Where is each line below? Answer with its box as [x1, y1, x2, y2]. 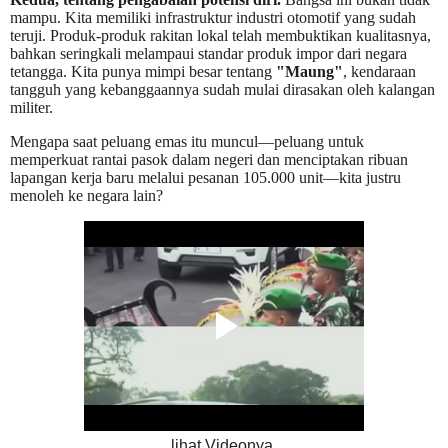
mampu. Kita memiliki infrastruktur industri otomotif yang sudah [10, 9, 416, 27]
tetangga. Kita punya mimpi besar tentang [10, 63, 276, 81]
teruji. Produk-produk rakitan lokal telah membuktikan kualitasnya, [10, 27, 431, 45]
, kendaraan [343, 63, 416, 81]
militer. [10, 99, 53, 117]
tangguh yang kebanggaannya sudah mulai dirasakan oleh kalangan [10, 81, 435, 99]
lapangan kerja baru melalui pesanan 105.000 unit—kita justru [10, 168, 401, 186]
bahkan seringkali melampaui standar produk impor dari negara [10, 45, 407, 63]
